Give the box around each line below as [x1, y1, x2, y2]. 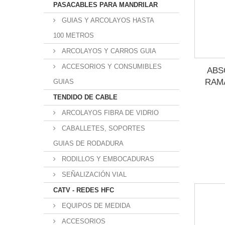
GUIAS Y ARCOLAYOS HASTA [60, 17, 154, 24]
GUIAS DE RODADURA [53, 140, 124, 147]
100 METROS [53, 32, 94, 39]
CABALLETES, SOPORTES [60, 125, 145, 132]
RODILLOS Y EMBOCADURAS [60, 155, 154, 163]
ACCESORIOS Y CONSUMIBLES [60, 63, 162, 70]
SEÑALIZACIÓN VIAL [60, 171, 127, 178]
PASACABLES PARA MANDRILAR [53, 1, 158, 9]
